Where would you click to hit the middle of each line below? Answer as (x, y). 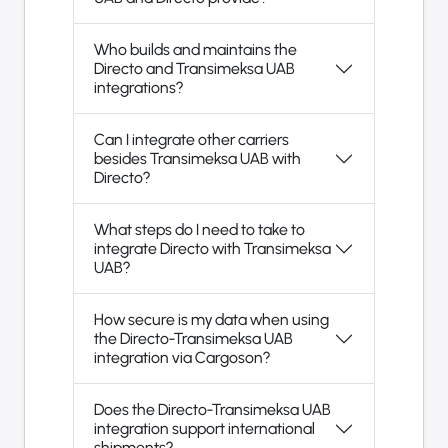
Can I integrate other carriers (191, 140)
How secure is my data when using (211, 320)
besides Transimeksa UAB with (197, 159)
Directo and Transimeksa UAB (194, 69)
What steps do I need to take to (199, 230)
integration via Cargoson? (182, 358)
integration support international (204, 429)
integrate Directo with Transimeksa (212, 249)
